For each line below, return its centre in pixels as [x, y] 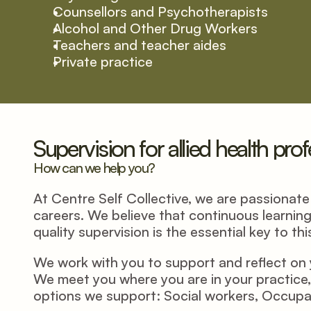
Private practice [103, 61]
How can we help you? [94, 168]
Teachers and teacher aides [140, 45]
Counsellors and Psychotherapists [160, 11]
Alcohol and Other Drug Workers [155, 28]
